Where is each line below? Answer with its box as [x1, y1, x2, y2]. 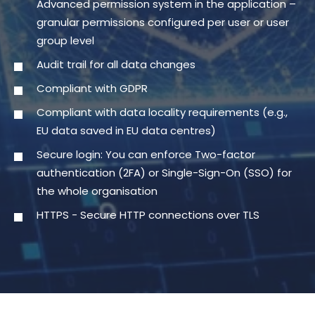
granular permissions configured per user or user [37, 15, 289, 30]
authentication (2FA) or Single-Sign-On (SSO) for [37, 165, 292, 181]
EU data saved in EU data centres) [37, 123, 216, 139]
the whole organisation [37, 184, 157, 199]
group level [37, 33, 94, 49]
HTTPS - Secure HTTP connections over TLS [37, 207, 259, 223]
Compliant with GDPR [37, 81, 148, 96]
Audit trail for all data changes [37, 57, 195, 72]
